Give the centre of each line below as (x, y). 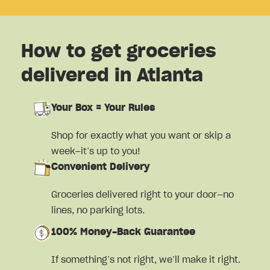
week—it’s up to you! (96, 152)
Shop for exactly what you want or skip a (141, 136)
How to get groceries (118, 52)
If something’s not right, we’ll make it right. (146, 260)
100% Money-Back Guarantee (123, 232)
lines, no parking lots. (98, 211)
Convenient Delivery (101, 167)
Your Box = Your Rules (103, 108)
